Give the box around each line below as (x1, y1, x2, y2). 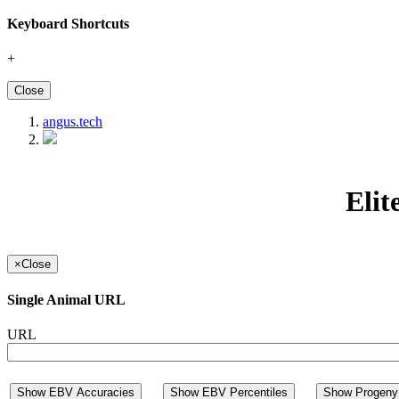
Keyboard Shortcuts (7, 15, 129, 31)
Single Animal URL (7, 292, 126, 308)
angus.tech (43, 114, 102, 130)
